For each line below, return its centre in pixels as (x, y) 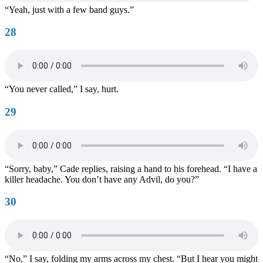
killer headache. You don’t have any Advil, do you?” (102, 179)
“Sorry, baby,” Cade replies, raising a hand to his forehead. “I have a (131, 168)
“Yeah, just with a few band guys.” (69, 9)
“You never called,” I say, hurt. (62, 89)
